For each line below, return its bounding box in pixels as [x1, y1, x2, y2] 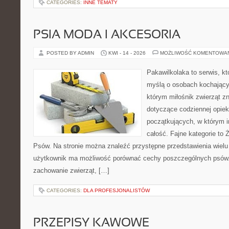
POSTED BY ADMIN [47, 50, 96, 56]
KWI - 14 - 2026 [108, 50, 146, 56]
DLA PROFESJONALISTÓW [83, 188, 150, 193]
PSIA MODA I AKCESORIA [33, 30, 180, 41]
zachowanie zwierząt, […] [33, 167, 109, 174]
